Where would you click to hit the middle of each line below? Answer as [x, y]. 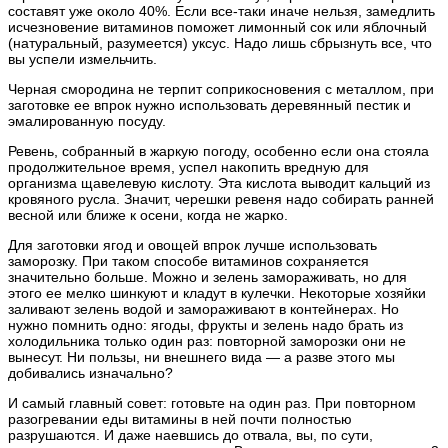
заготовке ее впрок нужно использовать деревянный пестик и [209, 105]
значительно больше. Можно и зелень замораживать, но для [207, 277]
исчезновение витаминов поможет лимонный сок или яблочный [217, 27]
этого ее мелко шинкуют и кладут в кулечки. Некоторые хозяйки [217, 293]
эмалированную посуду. [87, 121]
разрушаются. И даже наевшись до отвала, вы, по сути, [190, 435]
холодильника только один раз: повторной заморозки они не [207, 341]
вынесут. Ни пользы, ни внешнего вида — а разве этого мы [201, 357]
